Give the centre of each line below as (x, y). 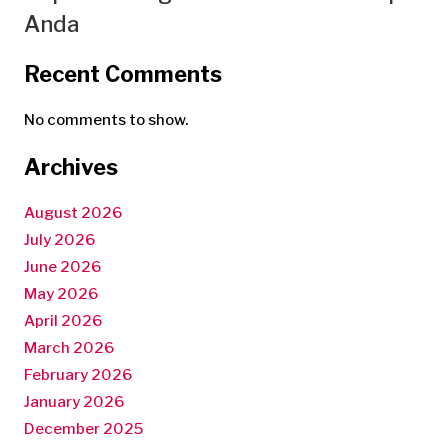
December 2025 (83, 428)
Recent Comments (123, 74)
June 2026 (62, 266)
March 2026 (69, 347)
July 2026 (59, 239)
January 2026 (74, 401)
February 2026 (78, 374)
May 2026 (61, 293)
